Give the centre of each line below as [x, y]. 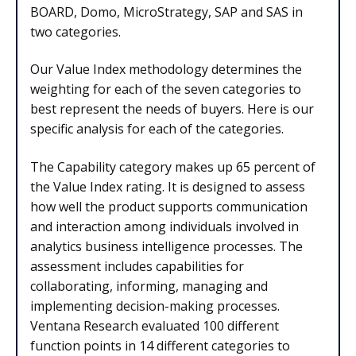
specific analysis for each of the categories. [157, 129]
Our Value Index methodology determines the [166, 70]
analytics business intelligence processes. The [166, 246]
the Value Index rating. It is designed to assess [168, 186]
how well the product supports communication [169, 206]
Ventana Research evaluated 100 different [155, 325]
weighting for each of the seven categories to [166, 89]
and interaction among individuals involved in [164, 226]
